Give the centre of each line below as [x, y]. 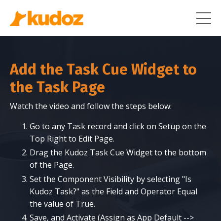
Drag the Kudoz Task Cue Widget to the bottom [118, 153]
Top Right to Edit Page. [72, 139]
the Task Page [57, 88]
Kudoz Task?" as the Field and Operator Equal [113, 191]
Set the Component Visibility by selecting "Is [110, 179]
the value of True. [62, 203]
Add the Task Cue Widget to [103, 70]
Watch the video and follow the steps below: [91, 106]
